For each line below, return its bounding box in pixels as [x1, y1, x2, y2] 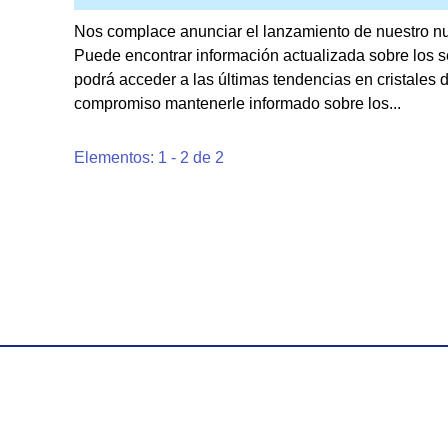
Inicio [401, 400, 434, 417]
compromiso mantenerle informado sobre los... [74, 95, 401, 112]
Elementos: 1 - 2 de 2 [74, 149, 224, 166]
